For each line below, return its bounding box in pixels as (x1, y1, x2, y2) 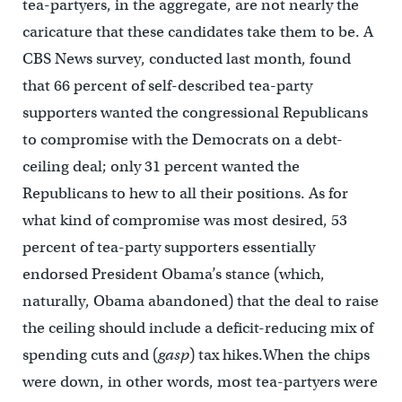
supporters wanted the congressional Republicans (22, 103, 368, 123)
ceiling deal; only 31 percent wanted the (22, 157, 300, 177)
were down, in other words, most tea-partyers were (22, 372, 378, 392)
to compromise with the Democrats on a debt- (22, 130, 343, 150)
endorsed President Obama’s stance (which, (22, 265, 325, 284)
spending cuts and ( (22, 345, 158, 365)
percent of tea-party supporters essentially (22, 238, 315, 258)
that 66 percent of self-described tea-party (22, 76, 312, 96)
